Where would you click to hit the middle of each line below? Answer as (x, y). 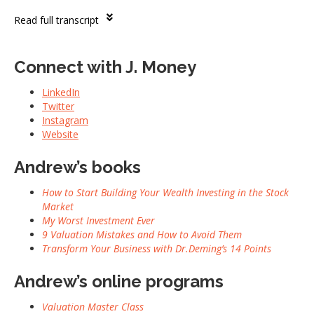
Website (60, 135)
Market (58, 207)
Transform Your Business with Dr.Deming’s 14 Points (157, 249)
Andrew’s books (77, 168)
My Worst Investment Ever (98, 221)
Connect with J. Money (105, 67)
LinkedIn (61, 93)
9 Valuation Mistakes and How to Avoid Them (142, 235)
